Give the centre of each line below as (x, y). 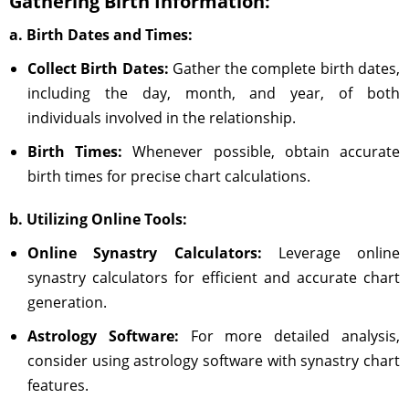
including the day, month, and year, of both (214, 93)
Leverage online (330, 253)
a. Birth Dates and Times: (101, 35)
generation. (67, 302)
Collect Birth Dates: (98, 68)
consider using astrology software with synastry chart (214, 361)
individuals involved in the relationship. (162, 118)
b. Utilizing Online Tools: (98, 219)
